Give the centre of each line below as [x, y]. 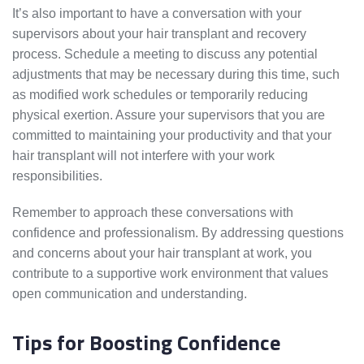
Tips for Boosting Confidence [146, 343]
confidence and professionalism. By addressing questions [178, 233]
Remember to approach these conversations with [153, 213]
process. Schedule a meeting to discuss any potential [165, 54]
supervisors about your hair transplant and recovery [159, 34]
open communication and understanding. [130, 294]
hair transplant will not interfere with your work [143, 156]
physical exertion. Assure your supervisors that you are [169, 115]
